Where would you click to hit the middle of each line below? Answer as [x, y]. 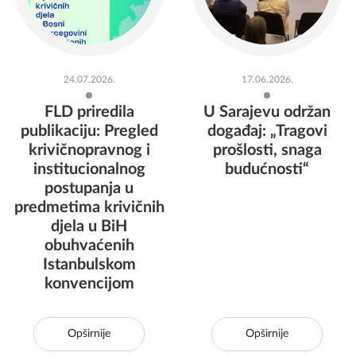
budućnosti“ [267, 169]
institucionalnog [89, 169]
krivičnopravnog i [89, 150]
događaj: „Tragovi [267, 131]
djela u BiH [89, 226]
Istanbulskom [89, 265]
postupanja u [89, 188]
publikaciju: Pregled [89, 131]
